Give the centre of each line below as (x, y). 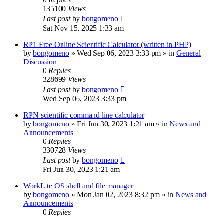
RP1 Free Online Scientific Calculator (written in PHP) (107, 44)
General (188, 53)
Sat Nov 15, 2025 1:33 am (83, 28)
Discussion (40, 62)
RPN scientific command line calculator (84, 115)
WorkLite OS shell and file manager (78, 186)
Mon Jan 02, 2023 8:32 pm (118, 194)
